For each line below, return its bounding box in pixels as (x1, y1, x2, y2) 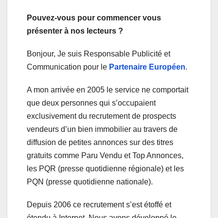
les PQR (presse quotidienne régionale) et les (27, 164, 184, 173)
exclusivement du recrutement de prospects (27, 112, 176, 121)
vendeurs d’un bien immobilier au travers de (27, 125, 178, 134)
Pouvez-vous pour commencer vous (27, 14, 161, 22)
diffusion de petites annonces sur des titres (27, 138, 173, 147)
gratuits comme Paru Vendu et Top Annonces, (27, 151, 183, 160)
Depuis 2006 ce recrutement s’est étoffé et (27, 200, 171, 209)
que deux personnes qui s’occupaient (27, 99, 156, 108)
